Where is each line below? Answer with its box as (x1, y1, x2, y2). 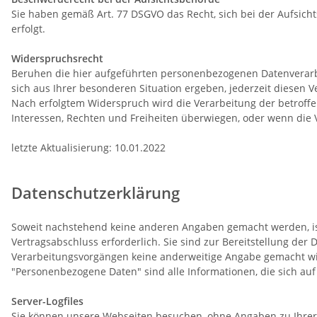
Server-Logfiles (11, 294, 83, 309)
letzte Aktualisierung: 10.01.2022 (11, 141, 166, 155)
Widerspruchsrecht (11, 52, 103, 66)
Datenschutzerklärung (11, 182, 180, 204)
